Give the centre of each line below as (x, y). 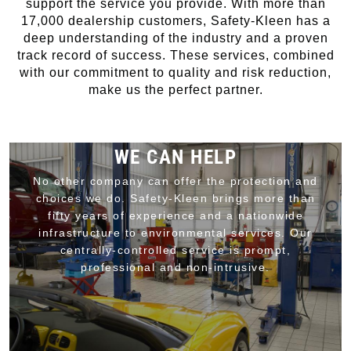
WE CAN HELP (175, 157)
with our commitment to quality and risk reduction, (175, 72)
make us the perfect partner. (175, 90)
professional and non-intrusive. (175, 267)
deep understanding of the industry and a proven (175, 38)
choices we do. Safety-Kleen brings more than (175, 198)
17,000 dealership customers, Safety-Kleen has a (175, 21)
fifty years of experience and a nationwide (175, 215)
